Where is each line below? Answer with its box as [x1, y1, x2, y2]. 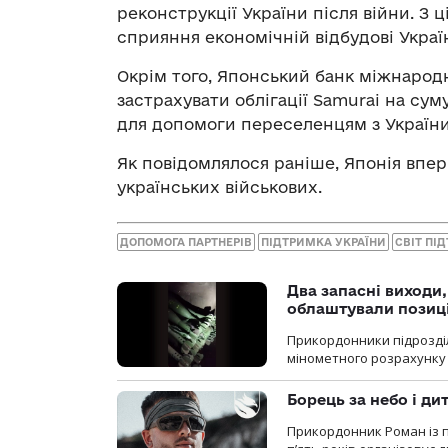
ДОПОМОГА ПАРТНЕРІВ [120, 236, 252, 249]
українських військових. [117, 177, 322, 196]
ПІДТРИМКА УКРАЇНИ [261, 236, 386, 249]
